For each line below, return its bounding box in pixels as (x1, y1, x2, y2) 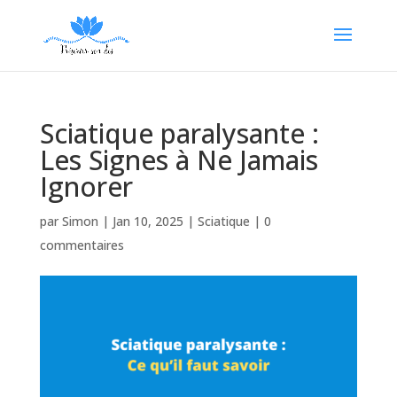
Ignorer (39, 168, 133, 205)
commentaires (39, 237, 124, 253)
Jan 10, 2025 (112, 213, 183, 230)
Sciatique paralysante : (39, 115, 319, 152)
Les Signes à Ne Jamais (39, 142, 318, 178)
